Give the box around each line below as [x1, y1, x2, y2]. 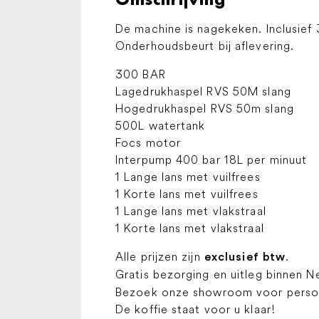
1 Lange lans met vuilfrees [115, 169, 261, 184]
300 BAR [115, 67, 166, 81]
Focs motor [115, 135, 181, 150]
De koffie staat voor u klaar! [115, 302, 276, 316]
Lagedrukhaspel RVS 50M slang [115, 84, 291, 98]
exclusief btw [204, 251, 286, 263]
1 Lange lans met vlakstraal [115, 204, 266, 218]
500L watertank [115, 118, 206, 132]
